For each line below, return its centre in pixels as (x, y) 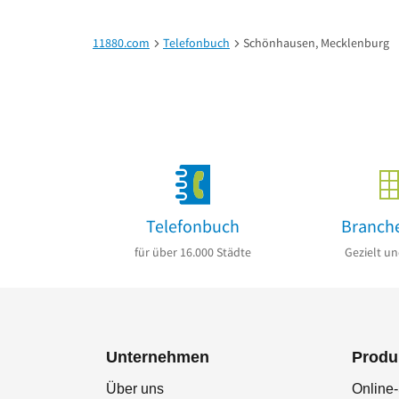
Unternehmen (158, 358)
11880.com (121, 42)
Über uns (135, 389)
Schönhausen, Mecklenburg (316, 42)
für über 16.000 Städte (192, 252)
